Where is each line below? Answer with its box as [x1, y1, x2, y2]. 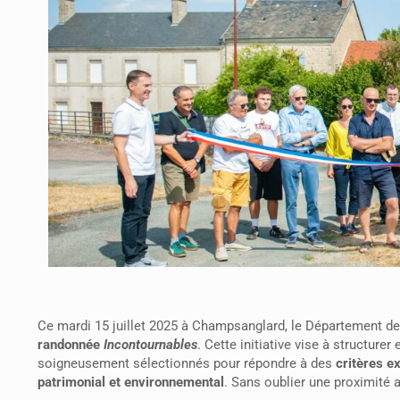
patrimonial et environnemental [37, 373, 224, 390]
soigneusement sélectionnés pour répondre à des [37, 354, 336, 371]
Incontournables [104, 336, 197, 353]
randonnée [37, 336, 104, 353]
